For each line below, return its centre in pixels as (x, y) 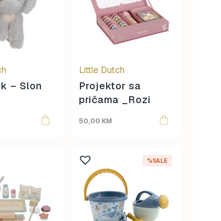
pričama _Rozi (115, 100)
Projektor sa (110, 86)
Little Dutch (102, 70)
